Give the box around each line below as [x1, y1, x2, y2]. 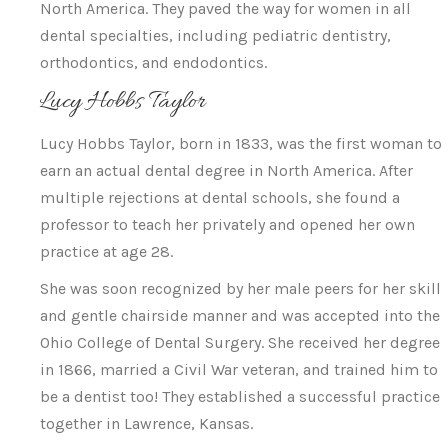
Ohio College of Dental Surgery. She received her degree [40, 333, 440, 352]
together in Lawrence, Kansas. [40, 414, 253, 433]
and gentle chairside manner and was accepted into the [40, 306, 440, 325]
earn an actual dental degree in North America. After [40, 161, 413, 180]
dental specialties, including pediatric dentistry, [40, 26, 391, 45]
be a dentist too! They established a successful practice [40, 387, 440, 406]
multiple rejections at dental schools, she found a [40, 188, 400, 207]
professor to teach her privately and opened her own [40, 215, 415, 234]
